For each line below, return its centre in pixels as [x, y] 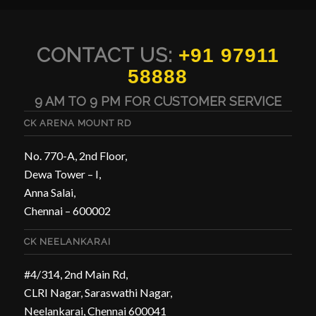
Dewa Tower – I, [62, 174]
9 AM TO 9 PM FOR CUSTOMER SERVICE [158, 101]
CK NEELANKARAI [67, 242]
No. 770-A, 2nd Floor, [75, 155]
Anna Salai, [49, 192]
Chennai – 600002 [67, 210]
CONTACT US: [107, 55]
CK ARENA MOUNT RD [78, 123]
